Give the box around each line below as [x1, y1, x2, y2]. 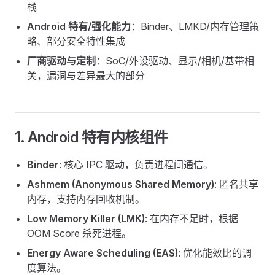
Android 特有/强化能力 [27, 20, 131, 33]
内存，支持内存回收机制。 [27, 193, 145, 205]
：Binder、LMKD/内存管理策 [131, 20, 259, 33]
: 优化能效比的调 [178, 247, 252, 259]
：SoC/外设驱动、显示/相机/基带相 [96, 55, 254, 67]
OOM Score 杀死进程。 [27, 227, 131, 239]
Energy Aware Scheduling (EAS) [27, 247, 178, 259]
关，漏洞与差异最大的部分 [27, 69, 145, 82]
